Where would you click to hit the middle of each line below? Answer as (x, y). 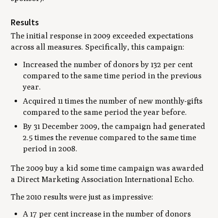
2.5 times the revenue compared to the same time (110, 138)
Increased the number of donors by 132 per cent (108, 64)
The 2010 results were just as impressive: (82, 197)
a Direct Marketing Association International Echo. (103, 179)
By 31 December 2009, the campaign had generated (114, 127)
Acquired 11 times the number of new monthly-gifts (113, 101)
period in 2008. (50, 149)
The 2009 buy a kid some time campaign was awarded (108, 168)
